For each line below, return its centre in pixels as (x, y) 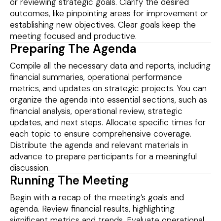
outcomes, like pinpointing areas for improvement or (109, 14)
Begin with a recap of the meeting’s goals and (97, 198)
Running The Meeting (69, 181)
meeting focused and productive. (73, 36)
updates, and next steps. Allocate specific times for (108, 123)
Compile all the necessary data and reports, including (110, 66)
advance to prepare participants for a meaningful (103, 157)
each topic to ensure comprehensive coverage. (101, 134)
